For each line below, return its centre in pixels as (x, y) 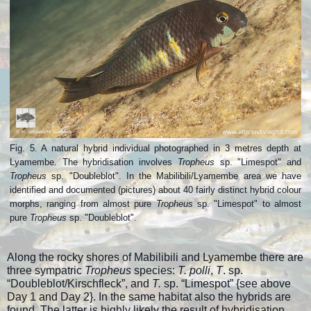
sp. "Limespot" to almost (250, 203)
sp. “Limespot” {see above (226, 283)
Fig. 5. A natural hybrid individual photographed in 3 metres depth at (155, 148)
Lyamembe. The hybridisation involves (94, 162)
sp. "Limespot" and (261, 162)
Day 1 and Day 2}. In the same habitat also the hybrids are (149, 296)
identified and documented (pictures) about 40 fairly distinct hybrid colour (155, 190)
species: (156, 270)
